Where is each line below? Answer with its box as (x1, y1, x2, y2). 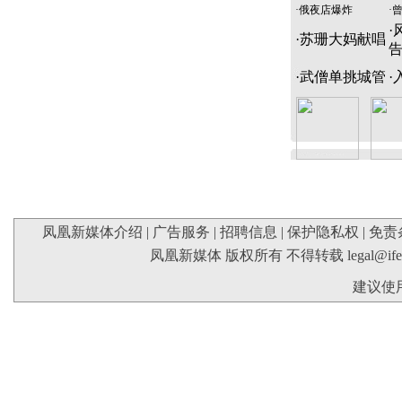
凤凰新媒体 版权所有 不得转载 (149, 248, 347, 264)
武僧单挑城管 (299, 69, 386, 85)
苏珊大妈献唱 (299, 31, 386, 48)
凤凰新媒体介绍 (41, 224, 143, 240)
